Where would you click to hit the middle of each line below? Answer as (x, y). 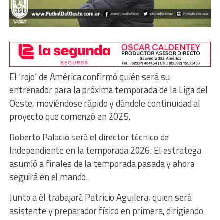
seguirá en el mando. (48, 177)
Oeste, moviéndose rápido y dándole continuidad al (105, 103)
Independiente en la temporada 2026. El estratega (105, 150)
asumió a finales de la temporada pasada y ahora (102, 163)
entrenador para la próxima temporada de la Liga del (108, 90)
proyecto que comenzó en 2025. (69, 116)
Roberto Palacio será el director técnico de (89, 137)
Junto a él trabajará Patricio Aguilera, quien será (100, 197)
